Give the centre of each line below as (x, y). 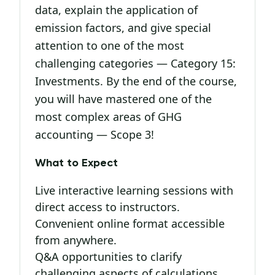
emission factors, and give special (123, 28)
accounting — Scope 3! (95, 134)
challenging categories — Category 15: (135, 63)
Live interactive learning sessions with (134, 190)
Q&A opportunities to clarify (108, 257)
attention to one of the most (110, 45)
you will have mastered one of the (123, 99)
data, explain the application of (116, 10)
